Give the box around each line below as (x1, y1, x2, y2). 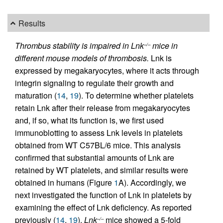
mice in (150, 40, 178, 52)
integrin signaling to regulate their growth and (15, 77, 174, 89)
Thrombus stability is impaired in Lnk (15, 40, 144, 52)
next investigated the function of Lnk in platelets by (15, 189, 192, 201)
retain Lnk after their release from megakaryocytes (15, 102, 190, 114)
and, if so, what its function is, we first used (15, 114, 164, 126)
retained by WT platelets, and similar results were (15, 164, 188, 176)
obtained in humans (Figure (15, 177, 114, 189)
